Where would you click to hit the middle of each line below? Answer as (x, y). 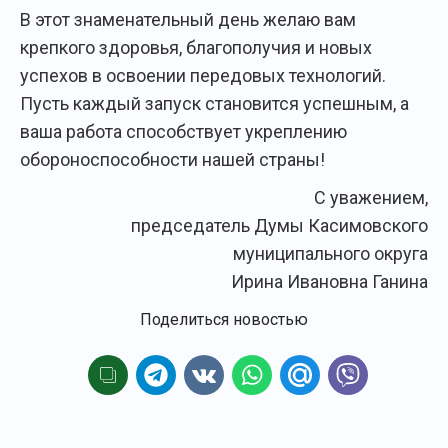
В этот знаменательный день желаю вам (188, 19)
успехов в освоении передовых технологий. (203, 75)
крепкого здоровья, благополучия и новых (196, 47)
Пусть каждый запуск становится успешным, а (214, 103)
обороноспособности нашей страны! (172, 159)
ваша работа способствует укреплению (183, 131)
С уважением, (371, 197)
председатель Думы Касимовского (279, 225)
